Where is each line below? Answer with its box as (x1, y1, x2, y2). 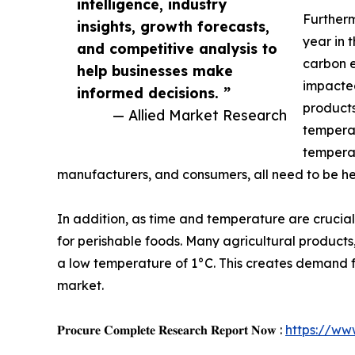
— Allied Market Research (113, 106, 287, 124)
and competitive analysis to (77, 40, 277, 58)
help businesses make (77, 62, 233, 80)
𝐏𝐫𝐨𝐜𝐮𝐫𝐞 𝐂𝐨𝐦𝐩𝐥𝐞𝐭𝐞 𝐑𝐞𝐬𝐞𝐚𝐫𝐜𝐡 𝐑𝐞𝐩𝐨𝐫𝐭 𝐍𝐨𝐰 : (57, 322, 285, 338)
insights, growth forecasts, (77, 17, 269, 36)
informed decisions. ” (77, 84, 231, 102)
